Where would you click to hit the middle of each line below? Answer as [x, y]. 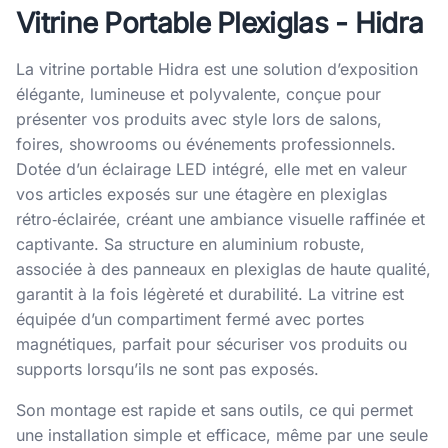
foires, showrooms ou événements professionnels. [206, 143]
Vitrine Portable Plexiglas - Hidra [220, 22]
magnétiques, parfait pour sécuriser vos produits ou [211, 343]
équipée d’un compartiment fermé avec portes [190, 318]
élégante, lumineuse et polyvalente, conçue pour [198, 93]
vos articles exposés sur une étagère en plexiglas [201, 193]
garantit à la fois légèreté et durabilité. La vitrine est [210, 293]
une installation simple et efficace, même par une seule [222, 434]
